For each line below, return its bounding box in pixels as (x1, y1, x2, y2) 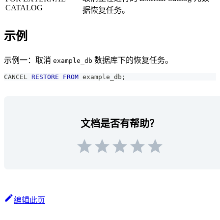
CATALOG (5, 3, 43, 12)
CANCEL (4, 73, 31, 81)
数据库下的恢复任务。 (92, 56, 173, 65)
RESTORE (31, 73, 59, 81)
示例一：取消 (4, 56, 53, 65)
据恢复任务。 (82, 6, 130, 15)
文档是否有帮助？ (81, 118, 159, 130)
